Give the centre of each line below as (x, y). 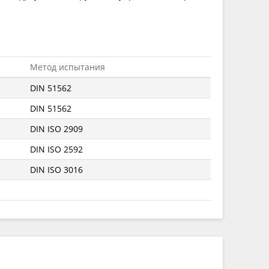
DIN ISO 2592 (57, 149)
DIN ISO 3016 (57, 169)
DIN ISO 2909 (57, 128)
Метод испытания (68, 67)
